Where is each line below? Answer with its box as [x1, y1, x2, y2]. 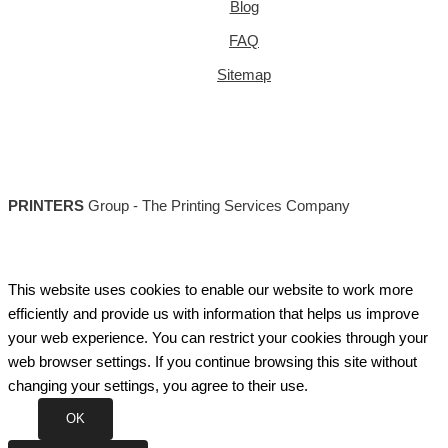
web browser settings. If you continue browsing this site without [8, 353, 417, 370]
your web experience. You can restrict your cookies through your [8, 329, 428, 346]
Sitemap [217, 67, 271, 84]
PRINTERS [8, 198, 84, 215]
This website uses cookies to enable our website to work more [8, 281, 413, 298]
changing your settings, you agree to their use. [8, 377, 308, 394]
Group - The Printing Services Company [84, 198, 350, 215]
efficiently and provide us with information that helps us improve [8, 305, 419, 322]
